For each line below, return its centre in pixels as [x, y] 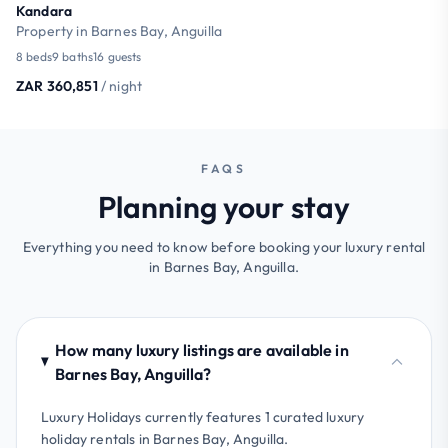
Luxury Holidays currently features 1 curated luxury [203, 416]
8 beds [34, 56]
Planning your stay [224, 206]
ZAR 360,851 [57, 85]
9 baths [72, 56]
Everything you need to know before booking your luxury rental [224, 246]
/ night [121, 85]
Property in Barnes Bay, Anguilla [119, 30]
